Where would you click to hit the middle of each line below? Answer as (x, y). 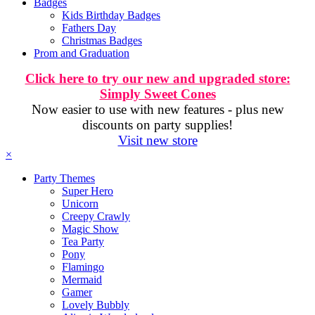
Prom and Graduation (82, 53)
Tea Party (83, 242)
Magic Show (90, 229)
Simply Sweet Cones (157, 94)
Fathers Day (89, 28)
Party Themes (64, 178)
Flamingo (83, 267)
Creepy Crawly (96, 216)
